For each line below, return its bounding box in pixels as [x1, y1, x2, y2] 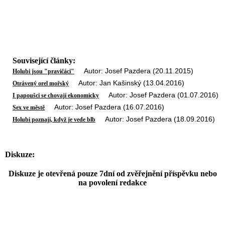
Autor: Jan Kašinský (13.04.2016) [69, 79, 184, 87]
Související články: [13, 56, 75, 65]
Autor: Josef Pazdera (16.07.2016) [45, 103, 164, 111]
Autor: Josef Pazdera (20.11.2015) [74, 67, 193, 75]
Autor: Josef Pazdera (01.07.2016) [99, 91, 218, 99]
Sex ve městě [13, 104, 45, 111]
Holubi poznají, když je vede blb [13, 116, 95, 123]
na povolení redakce [78, 178, 147, 187]
